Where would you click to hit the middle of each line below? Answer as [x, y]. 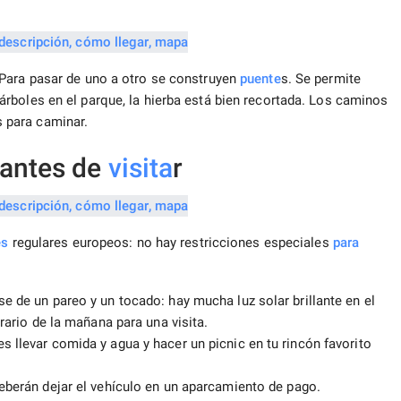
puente [260, 79]
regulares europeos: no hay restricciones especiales [171, 243]
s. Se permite [320, 79]
